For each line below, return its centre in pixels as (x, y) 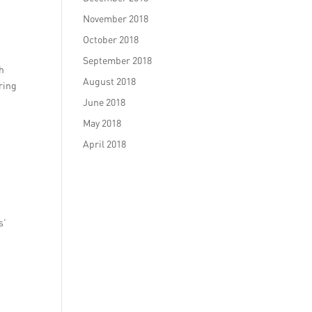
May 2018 (102, 123)
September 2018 (118, 60)
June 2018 (104, 102)
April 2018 (105, 144)
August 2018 (110, 81)
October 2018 (111, 39)
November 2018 (116, 18)
